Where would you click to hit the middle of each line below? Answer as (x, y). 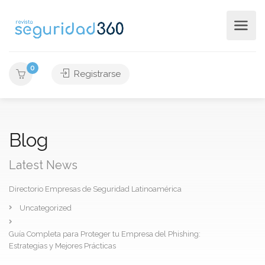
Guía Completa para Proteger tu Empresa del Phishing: (105, 234)
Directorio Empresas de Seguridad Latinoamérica (95, 189)
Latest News (43, 165)
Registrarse (96, 74)
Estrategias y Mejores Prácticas (62, 246)
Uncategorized (46, 208)
